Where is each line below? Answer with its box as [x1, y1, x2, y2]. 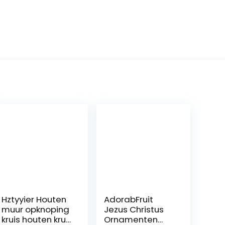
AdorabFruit [104, 193, 154, 206]
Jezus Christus [104, 203, 164, 216]
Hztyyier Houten [2, 193, 67, 206]
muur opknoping [2, 203, 70, 216]
